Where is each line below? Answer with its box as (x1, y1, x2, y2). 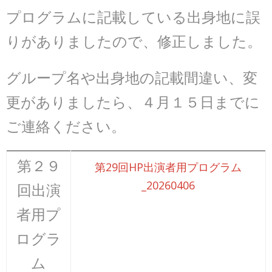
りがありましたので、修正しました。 (6, 31, 262, 51)
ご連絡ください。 (6, 116, 126, 136)
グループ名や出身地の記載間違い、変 (6, 67, 257, 87)
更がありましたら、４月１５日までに (6, 92, 260, 112)
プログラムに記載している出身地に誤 (6, 7, 260, 27)
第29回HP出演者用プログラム (95, 160, 242, 174)
